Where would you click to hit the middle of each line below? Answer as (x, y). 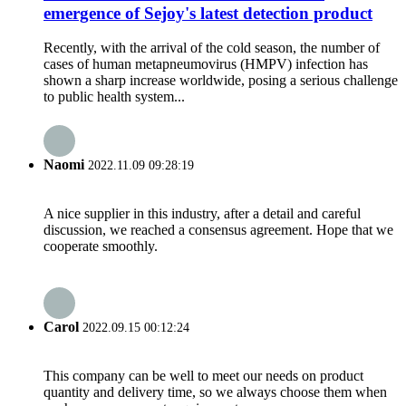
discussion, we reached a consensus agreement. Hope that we (218, 229)
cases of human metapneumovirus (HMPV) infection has (206, 64)
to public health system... (114, 97)
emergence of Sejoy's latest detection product (208, 13)
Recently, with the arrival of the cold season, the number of (212, 48)
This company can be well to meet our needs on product (203, 376)
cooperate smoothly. (101, 246)
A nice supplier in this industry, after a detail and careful (202, 213)
